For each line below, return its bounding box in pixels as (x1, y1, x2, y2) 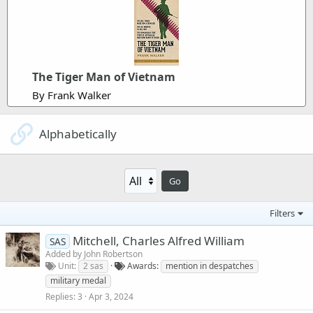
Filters (270, 206, 296, 219)
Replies (45, 290, 73, 303)
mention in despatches (166, 259, 254, 272)
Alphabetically (39, 125, 117, 142)
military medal (50, 274, 106, 286)
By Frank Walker (32, 87, 111, 102)
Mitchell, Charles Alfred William (72, 232, 245, 249)
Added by (45, 247, 84, 260)
